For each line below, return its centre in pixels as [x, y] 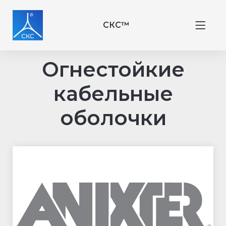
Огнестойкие [113, 69]
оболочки [113, 118]
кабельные [113, 94]
